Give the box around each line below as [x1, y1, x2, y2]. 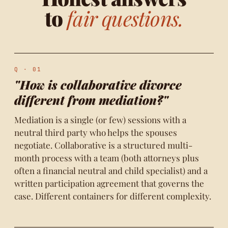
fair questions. [67, 5, 184, 32]
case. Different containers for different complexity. [14, 190, 211, 202]
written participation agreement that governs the [14, 178, 204, 189]
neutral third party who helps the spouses [14, 127, 177, 138]
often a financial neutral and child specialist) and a [14, 165, 208, 176]
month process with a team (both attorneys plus [14, 152, 199, 163]
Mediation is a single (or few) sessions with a [14, 114, 186, 125]
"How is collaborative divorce [14, 76, 182, 93]
